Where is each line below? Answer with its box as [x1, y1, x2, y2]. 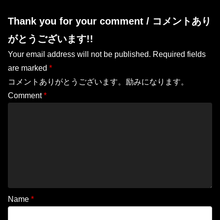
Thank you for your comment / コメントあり [8, 16, 211, 27]
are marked [8, 64, 49, 73]
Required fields [151, 50, 206, 59]
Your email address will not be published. [8, 50, 151, 59]
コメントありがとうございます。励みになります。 [8, 78, 189, 86]
